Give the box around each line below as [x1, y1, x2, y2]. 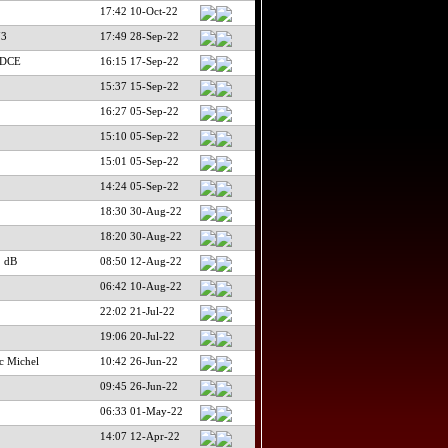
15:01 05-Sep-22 [99, 154, 179, 167]
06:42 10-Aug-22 [99, 279, 182, 292]
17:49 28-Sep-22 [99, 29, 179, 42]
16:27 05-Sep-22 [99, 104, 179, 117]
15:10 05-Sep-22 [99, 129, 179, 142]
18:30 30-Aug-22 [99, 204, 182, 217]
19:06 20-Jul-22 [99, 329, 175, 342]
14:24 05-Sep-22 [99, 179, 179, 192]
